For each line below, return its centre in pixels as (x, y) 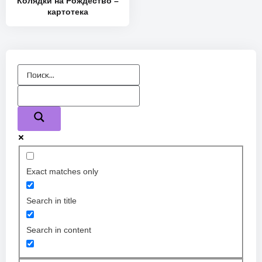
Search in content (58, 230)
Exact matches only (62, 172)
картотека (68, 12)
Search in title (51, 201)
